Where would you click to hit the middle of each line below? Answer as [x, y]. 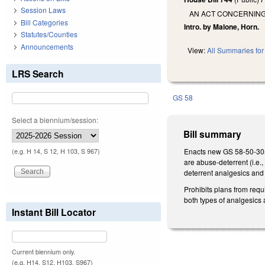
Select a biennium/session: [55, 119]
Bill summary [213, 134]
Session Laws [43, 10]
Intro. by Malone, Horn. [222, 27]
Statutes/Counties [49, 34]
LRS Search [38, 73]
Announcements [47, 46]
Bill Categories [44, 22]
